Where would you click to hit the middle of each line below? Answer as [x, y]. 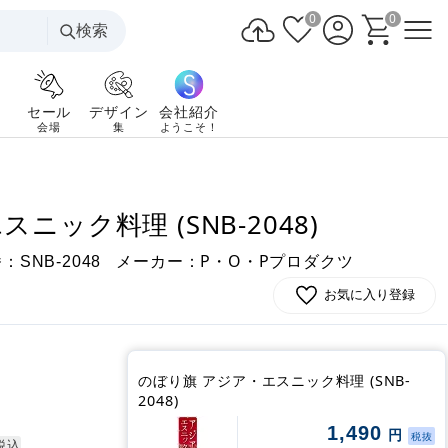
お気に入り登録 [370, 295]
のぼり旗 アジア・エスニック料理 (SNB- [275, 380]
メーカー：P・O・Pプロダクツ [235, 261]
